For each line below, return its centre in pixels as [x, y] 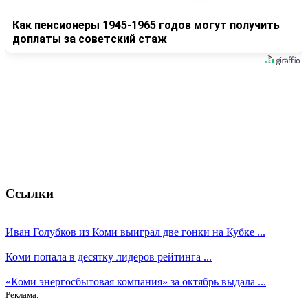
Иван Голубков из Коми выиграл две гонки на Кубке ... [135, 232]
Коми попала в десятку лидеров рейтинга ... [109, 257]
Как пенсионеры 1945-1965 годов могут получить [146, 25]
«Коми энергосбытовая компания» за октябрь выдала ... [136, 282]
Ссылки [30, 193]
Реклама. [22, 295]
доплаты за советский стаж [90, 39]
